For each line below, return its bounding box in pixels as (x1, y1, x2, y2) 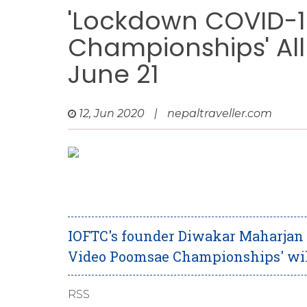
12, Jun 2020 (79, 107, 145, 120)
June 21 (68, 57, 159, 92)
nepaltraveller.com (167, 107, 272, 120)
